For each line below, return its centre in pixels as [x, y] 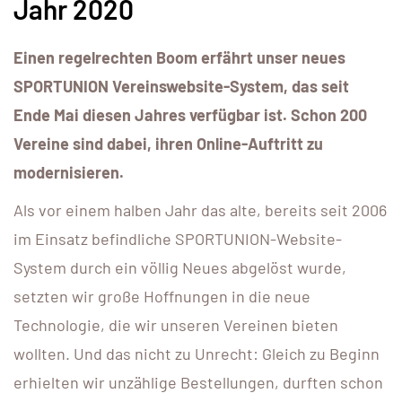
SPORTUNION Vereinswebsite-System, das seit [181, 87]
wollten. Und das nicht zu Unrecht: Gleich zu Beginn [197, 354]
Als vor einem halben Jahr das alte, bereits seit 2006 [200, 210]
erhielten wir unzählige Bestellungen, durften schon [198, 383]
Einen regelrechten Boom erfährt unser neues [179, 58]
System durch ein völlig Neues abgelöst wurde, [180, 268]
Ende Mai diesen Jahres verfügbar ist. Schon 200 [190, 115]
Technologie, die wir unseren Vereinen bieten [176, 325]
